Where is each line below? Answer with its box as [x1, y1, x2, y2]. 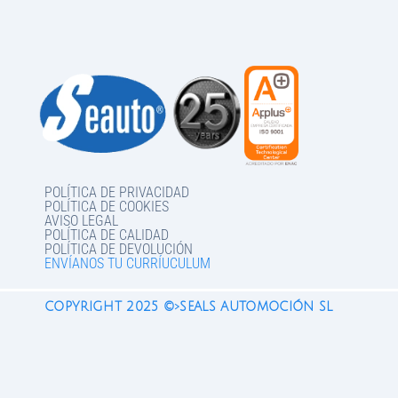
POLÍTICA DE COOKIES [44, 197, 169, 215]
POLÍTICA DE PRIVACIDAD [44, 183, 189, 201]
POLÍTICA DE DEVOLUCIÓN [44, 240, 193, 258]
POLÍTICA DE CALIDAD [44, 226, 169, 243]
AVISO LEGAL [44, 211, 118, 229]
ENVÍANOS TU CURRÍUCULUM [44, 254, 211, 272]
